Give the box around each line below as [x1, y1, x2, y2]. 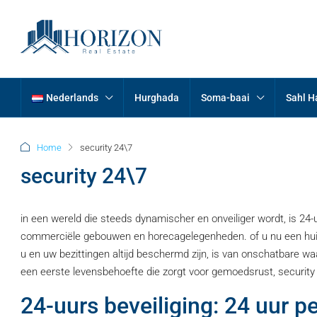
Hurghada [134, 92, 180, 103]
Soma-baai [201, 92, 250, 103]
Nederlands [46, 92, 99, 103]
